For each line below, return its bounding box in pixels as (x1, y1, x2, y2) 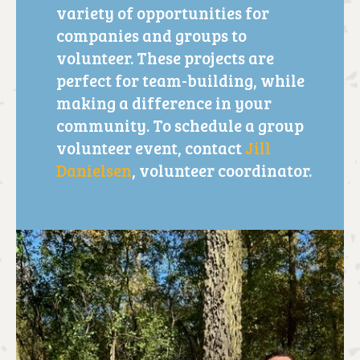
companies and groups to (56, 23, 247, 47)
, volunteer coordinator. (132, 158, 312, 182)
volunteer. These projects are (56, 46, 274, 69)
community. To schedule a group (56, 113, 304, 137)
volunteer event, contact (56, 136, 245, 159)
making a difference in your (56, 91, 272, 114)
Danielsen (56, 158, 132, 182)
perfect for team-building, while (56, 68, 305, 92)
